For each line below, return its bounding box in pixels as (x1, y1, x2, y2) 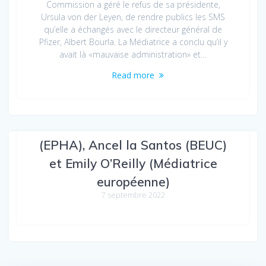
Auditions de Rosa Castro (57, 118, 209, 134)
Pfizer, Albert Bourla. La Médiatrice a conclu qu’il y (39, 36, 227, 47)
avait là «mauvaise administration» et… (59, 48, 207, 60)
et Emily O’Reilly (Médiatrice (49, 155, 217, 171)
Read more (112, 69, 154, 81)
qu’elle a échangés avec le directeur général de (44, 23, 222, 35)
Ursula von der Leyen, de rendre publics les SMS (41, 11, 225, 23)
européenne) (96, 173, 170, 189)
